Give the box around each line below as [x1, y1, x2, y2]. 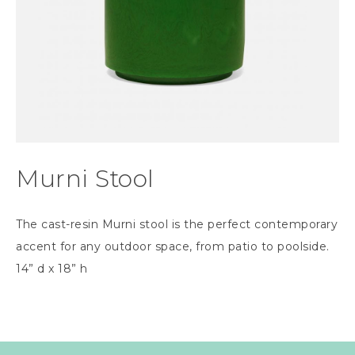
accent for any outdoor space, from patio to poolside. [16, 239, 333, 254]
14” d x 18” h [16, 261, 88, 276]
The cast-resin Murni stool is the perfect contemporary [16, 217, 338, 231]
